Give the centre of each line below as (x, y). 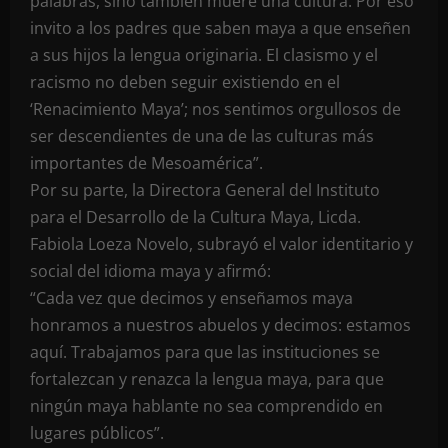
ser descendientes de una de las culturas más (202, 136)
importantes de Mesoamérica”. (146, 163)
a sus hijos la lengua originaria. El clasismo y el (204, 55)
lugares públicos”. (97, 433)
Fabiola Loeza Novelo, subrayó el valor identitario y (221, 244)
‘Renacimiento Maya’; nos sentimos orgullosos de (215, 109)
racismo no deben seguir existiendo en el (185, 82)
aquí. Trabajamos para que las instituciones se (205, 352)
